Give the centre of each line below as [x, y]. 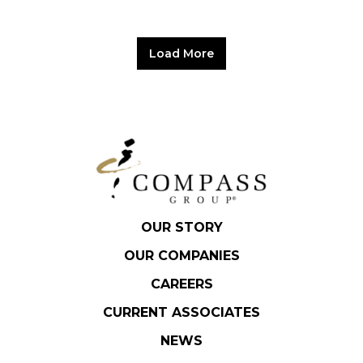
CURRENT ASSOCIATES [181, 312]
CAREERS [181, 284]
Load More [181, 53]
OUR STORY [181, 227]
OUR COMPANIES [181, 256]
